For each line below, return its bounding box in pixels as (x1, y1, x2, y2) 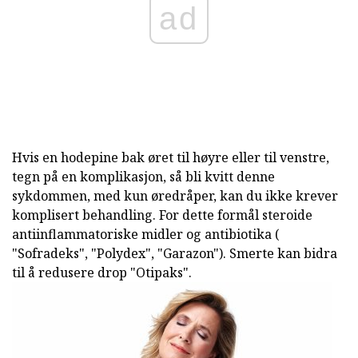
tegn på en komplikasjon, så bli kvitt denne (12, 168, 275, 186)
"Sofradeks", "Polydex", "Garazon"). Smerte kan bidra (12, 245, 337, 263)
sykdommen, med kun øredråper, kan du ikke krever (12, 187, 338, 205)
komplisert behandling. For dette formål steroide (12, 206, 312, 225)
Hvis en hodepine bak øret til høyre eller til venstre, (12, 149, 329, 167)
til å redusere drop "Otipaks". (12, 264, 192, 282)
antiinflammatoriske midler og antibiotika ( (12, 225, 280, 244)
